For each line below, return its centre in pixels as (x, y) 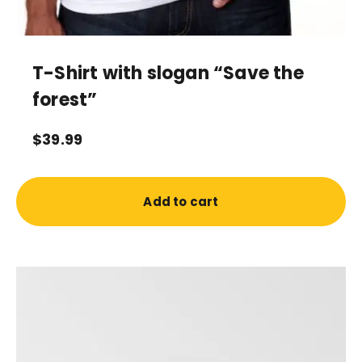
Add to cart (181, 201)
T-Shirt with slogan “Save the (168, 74)
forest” (65, 100)
